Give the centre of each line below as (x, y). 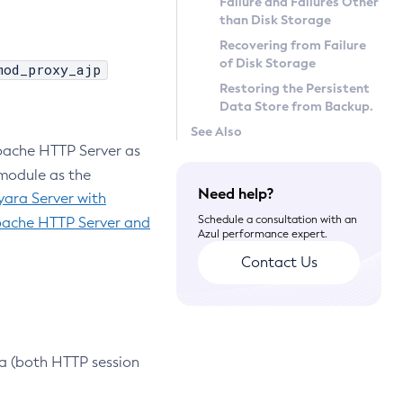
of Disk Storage (268, 63)
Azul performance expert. (263, 234)
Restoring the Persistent (295, 88)
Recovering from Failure (293, 45)
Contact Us (279, 262)
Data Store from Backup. (296, 106)
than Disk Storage (275, 20)
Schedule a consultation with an (278, 219)
